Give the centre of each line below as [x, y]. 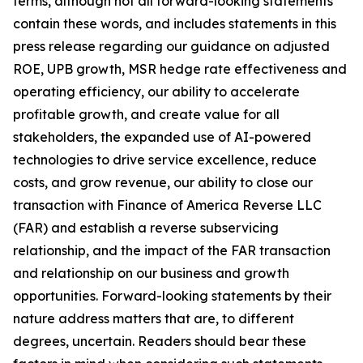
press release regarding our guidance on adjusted [171, 46]
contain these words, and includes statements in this [175, 23]
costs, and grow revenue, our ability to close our [163, 182]
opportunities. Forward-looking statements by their [172, 296]
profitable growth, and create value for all [146, 114]
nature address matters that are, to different [154, 318]
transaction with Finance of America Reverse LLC [167, 205]
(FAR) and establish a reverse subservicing [146, 228]
